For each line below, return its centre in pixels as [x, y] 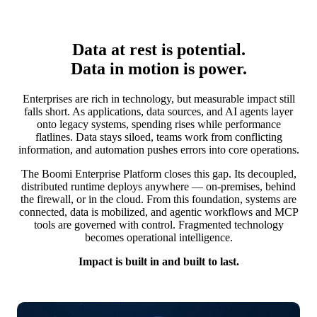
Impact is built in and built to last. [158, 261]
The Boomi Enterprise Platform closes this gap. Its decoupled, [158, 173]
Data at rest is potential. [158, 50]
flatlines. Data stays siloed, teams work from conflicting [158, 137]
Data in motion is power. [158, 69]
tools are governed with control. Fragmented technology [158, 224]
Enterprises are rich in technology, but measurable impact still [158, 98]
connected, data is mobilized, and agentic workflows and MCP [158, 212]
